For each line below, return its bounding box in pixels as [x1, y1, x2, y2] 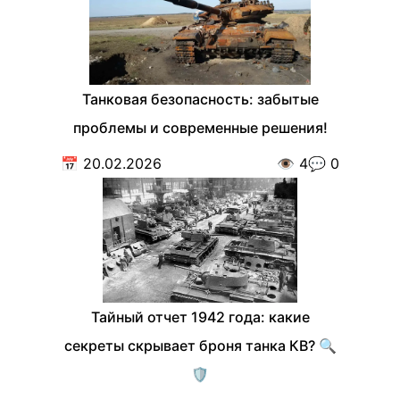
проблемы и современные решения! [72, 119, 328, 137]
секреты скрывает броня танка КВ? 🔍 [63, 337, 337, 355]
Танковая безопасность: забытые [81, 90, 319, 109]
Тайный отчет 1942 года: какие [90, 308, 310, 327]
